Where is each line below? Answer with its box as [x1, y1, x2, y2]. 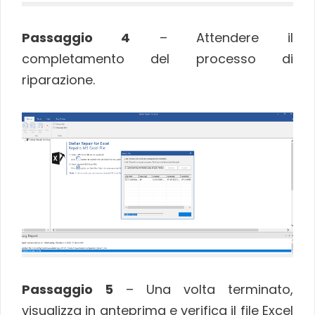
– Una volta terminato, [113, 280, 293, 298]
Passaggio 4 [22, 29, 131, 47]
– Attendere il [130, 29, 293, 47]
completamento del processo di [22, 50, 293, 68]
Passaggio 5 [22, 280, 113, 298]
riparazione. [22, 71, 95, 89]
